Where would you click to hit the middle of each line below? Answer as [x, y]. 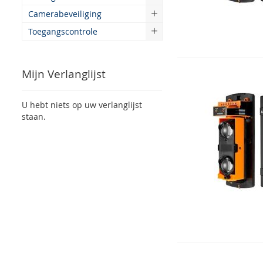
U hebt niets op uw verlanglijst [82, 105]
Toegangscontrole [63, 31]
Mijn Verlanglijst [64, 74]
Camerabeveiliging [65, 14]
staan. [34, 117]
